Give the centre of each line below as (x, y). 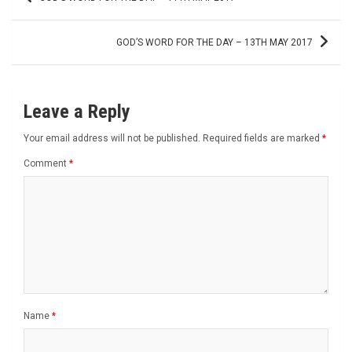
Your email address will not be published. (112, 138)
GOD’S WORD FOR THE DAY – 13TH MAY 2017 (214, 42)
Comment (46, 163)
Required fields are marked (262, 138)
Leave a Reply (77, 111)
